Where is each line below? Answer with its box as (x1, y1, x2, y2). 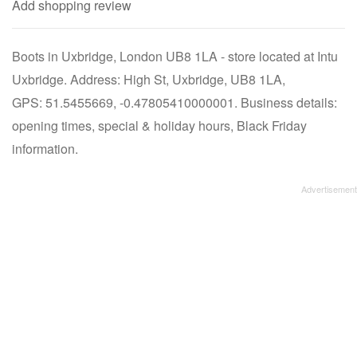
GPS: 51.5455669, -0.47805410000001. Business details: (12, 93, 337, 112)
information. (12, 139, 78, 158)
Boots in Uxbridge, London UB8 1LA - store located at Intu (12, 47, 338, 65)
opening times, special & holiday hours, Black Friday (12, 116, 307, 135)
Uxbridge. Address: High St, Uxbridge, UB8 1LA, (12, 70, 285, 88)
